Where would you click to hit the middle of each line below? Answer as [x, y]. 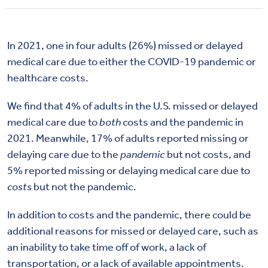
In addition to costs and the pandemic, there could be [129, 215]
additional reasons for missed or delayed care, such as [133, 231]
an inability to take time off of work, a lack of [107, 247]
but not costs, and [208, 155]
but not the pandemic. [84, 187]
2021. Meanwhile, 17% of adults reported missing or [128, 138]
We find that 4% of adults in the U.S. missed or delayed [133, 106]
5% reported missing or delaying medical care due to [129, 171]
